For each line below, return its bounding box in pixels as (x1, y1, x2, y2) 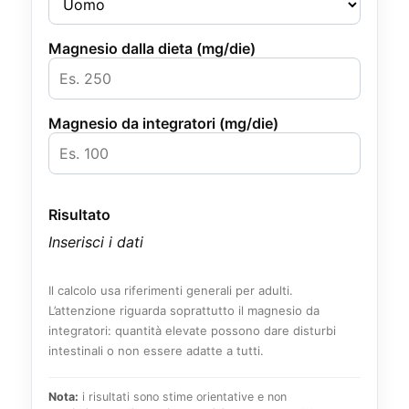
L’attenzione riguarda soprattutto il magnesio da (48, 303, 320, 318)
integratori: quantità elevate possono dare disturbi (48, 323, 336, 338)
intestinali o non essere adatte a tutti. (48, 343, 264, 358)
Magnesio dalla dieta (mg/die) (48, 39, 256, 58)
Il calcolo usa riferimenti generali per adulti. (48, 283, 293, 298)
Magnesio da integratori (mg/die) (48, 114, 278, 132)
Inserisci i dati (48, 233, 143, 251)
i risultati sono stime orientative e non (79, 390, 287, 404)
